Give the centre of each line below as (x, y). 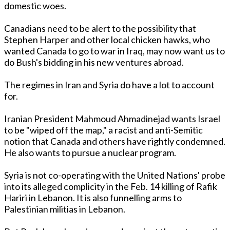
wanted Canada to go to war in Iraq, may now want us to (114, 51)
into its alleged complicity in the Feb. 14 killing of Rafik (111, 187)
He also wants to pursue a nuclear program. (90, 153)
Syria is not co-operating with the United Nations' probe (115, 175)
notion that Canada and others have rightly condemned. (115, 141)
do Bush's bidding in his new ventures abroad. (94, 62)
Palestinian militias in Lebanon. (65, 209)
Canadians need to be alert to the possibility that (100, 28)
